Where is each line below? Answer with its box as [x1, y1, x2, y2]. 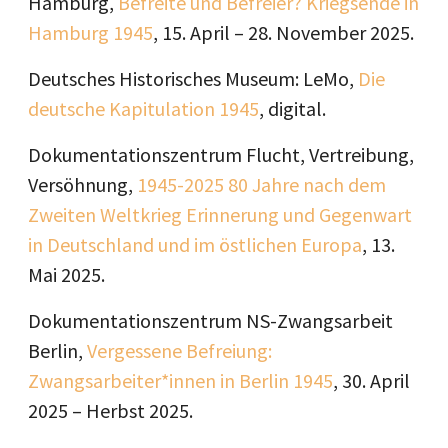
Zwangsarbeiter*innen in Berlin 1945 [28, 368, 333, 393]
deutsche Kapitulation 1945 [28, 96, 259, 121]
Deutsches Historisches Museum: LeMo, [28, 66, 358, 91]
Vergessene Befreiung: [87, 338, 272, 363]
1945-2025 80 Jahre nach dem [137, 172, 386, 197]
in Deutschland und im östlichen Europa [28, 232, 362, 257]
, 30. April [333, 368, 410, 393]
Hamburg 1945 [28, 20, 153, 45]
